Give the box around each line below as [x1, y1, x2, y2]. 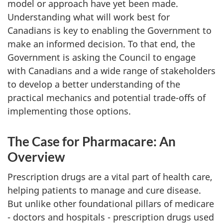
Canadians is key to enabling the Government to [7, 24, 212, 36]
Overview [7, 148, 65, 165]
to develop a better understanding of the [7, 78, 180, 90]
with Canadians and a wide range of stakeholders [7, 64, 216, 77]
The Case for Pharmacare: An [7, 133, 176, 149]
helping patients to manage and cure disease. [7, 184, 201, 196]
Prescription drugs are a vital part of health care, [7, 171, 213, 183]
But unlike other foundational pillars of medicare [7, 198, 214, 210]
